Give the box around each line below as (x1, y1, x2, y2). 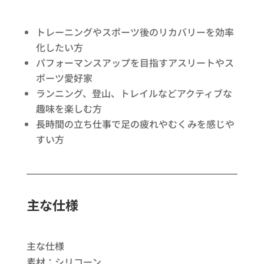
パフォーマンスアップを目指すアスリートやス (35, 55, 234, 70)
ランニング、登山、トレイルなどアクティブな (35, 86, 232, 101)
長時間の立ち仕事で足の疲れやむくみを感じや (35, 117, 235, 131)
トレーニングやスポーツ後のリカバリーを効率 (35, 25, 234, 39)
